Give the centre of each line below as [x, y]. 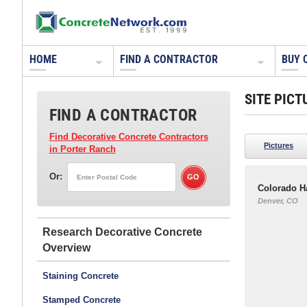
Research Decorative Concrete [122, 232]
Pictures [279, 145]
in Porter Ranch [82, 149]
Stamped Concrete [81, 299]
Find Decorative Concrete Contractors [128, 137]
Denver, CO [278, 201]
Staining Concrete [80, 276]
